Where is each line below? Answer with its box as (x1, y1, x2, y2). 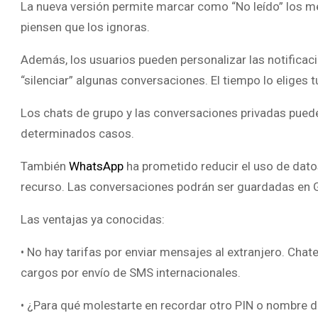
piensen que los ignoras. (21, 19, 150, 34)
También (21, 158, 69, 173)
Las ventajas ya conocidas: (21, 212, 165, 226)
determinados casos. (21, 126, 134, 141)
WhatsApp (69, 158, 126, 173)
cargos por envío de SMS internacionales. (21, 265, 241, 280)
